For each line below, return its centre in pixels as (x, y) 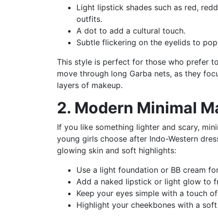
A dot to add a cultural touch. (131, 30)
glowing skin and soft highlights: (117, 150)
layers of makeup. (90, 85)
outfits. (89, 19)
